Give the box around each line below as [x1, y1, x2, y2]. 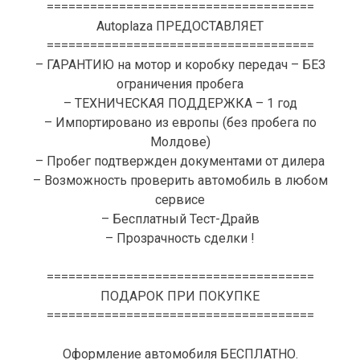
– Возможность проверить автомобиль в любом [32, 173, 328, 189]
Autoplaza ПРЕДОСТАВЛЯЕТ [96, 18, 264, 35]
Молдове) [149, 134, 211, 150]
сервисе [155, 192, 205, 208]
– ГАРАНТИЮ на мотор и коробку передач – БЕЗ [35, 57, 325, 73]
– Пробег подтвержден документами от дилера [35, 153, 325, 170]
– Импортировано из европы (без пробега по [43, 115, 317, 131]
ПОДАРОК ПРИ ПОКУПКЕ [100, 288, 260, 305]
